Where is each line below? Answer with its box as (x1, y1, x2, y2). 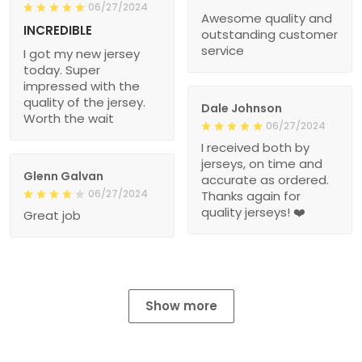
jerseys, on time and (201, 155, 322, 173)
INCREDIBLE (23, 22, 92, 40)
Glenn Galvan (23, 168, 103, 185)
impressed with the (23, 78, 140, 95)
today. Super (23, 61, 100, 79)
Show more (145, 297, 217, 315)
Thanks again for (201, 187, 301, 205)
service (201, 42, 244, 60)
